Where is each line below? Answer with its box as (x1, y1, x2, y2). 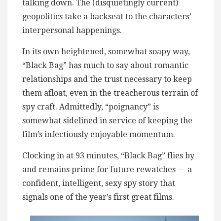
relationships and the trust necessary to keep (22, 74, 192, 84)
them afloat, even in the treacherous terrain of (22, 88, 198, 98)
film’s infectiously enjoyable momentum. (22, 130, 183, 140)
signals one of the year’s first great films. (22, 192, 174, 202)
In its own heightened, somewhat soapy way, (22, 47, 190, 57)
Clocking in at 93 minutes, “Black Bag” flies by (22, 151, 194, 161)
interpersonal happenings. (22, 26, 122, 36)
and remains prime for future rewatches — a (22, 165, 192, 175)
